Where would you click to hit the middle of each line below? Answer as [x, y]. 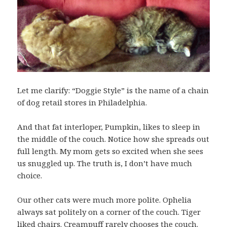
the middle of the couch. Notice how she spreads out [113, 139]
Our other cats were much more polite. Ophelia [105, 200]
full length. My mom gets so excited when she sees [110, 151]
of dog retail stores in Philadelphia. [82, 103]
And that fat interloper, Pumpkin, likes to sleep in [109, 127]
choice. [30, 176]
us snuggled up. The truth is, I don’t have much [105, 163]
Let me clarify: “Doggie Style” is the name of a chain [113, 90]
